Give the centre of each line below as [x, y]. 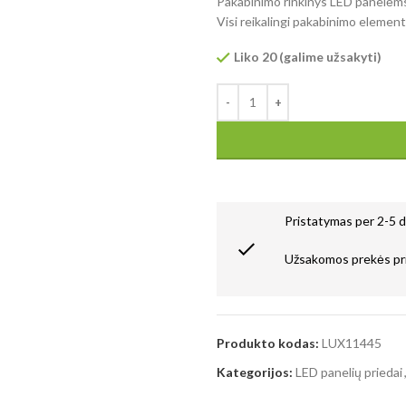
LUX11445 [352, 343]
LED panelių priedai [349, 372]
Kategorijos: [255, 372]
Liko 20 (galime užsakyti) [308, 56]
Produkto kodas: [269, 343]
